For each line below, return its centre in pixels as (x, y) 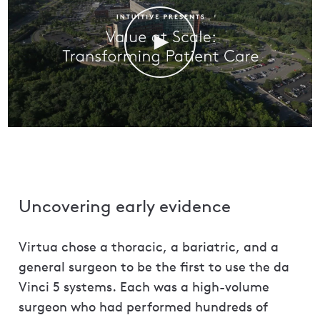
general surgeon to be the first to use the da (154, 267)
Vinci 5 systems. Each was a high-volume (144, 287)
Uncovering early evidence (125, 206)
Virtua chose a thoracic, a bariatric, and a (149, 247)
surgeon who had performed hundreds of (143, 307)
